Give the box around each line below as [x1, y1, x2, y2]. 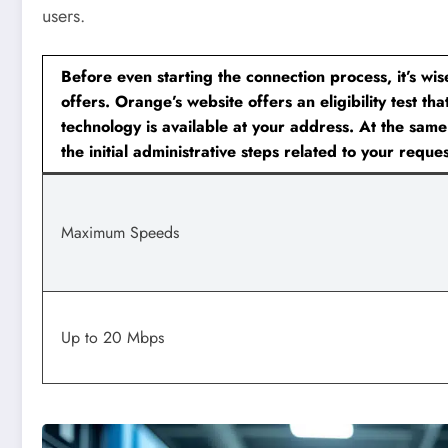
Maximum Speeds [61, 221, 179, 245]
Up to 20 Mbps [61, 326, 164, 350]
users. [42, 2, 85, 29]
